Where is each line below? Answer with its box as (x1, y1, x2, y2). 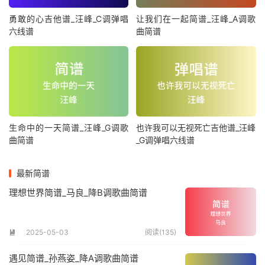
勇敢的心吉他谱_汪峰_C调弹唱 (9, 13, 128, 24)
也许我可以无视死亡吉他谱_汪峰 (136, 122, 256, 133)
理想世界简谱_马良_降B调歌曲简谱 (9, 187, 147, 199)
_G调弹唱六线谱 (136, 135, 195, 146)
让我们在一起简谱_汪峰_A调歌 (136, 13, 256, 24)
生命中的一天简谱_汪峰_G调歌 (9, 122, 128, 133)
